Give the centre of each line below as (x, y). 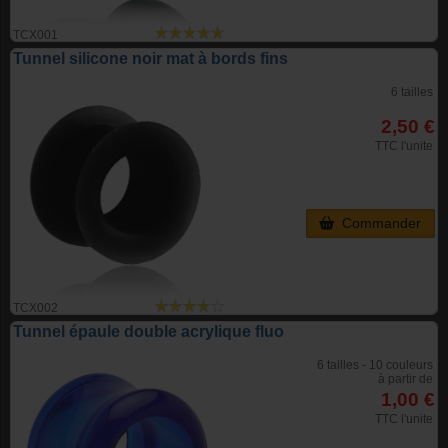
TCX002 (35, 308)
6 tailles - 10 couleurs (375, 365)
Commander (378, 224)
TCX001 (35, 35)
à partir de (405, 379)
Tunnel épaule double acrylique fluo (148, 332)
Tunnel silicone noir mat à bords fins (150, 59)
